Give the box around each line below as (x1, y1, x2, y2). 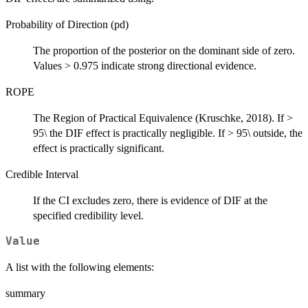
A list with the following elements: (5, 261, 154, 273)
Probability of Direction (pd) (5, 18, 129, 30)
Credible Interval (5, 168, 78, 180)
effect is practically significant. (33, 142, 164, 154)
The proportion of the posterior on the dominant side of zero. (33, 44, 295, 56)
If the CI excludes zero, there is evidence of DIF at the (33, 194, 267, 206)
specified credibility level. (33, 209, 144, 221)
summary (5, 287, 45, 299)
